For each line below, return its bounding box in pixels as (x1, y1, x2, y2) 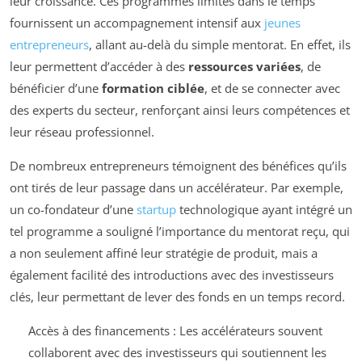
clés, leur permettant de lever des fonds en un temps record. (10, 288, 345, 305)
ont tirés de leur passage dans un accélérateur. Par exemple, (10, 179, 343, 196)
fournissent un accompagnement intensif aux (10, 15, 264, 32)
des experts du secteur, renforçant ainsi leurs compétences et (10, 102, 350, 119)
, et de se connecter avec (204, 80, 340, 97)
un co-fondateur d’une (10, 201, 137, 218)
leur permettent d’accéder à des (10, 58, 188, 75)
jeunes (264, 15, 301, 32)
